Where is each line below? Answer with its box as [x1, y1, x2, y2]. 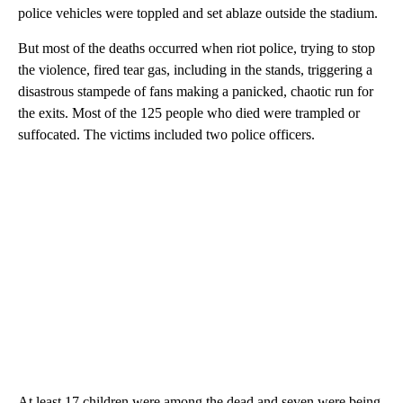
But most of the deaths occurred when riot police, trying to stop [18, 40, 375, 56]
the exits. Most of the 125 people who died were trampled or [18, 104, 360, 121]
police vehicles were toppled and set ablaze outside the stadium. [18, 4, 378, 21]
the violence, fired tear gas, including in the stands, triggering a [18, 61, 372, 77]
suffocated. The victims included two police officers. [18, 126, 315, 142]
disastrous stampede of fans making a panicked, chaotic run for [18, 83, 373, 99]
